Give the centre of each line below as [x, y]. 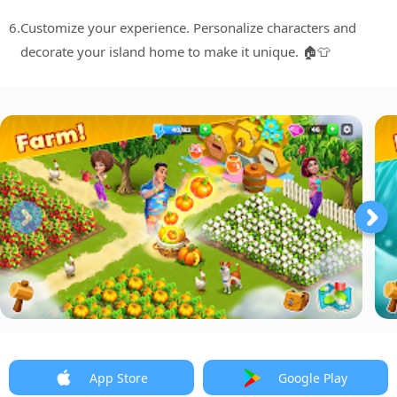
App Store [118, 378]
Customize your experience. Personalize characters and [188, 28]
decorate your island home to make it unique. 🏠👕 [175, 52]
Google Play [312, 378]
